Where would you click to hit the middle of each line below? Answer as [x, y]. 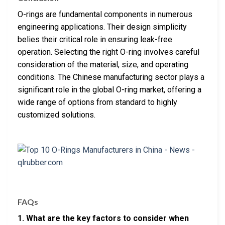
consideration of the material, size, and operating [103, 64]
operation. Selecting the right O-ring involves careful [108, 52]
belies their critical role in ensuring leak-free [95, 39]
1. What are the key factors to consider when [103, 218]
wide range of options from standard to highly [97, 102]
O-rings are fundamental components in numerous [105, 14]
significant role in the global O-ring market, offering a [109, 89]
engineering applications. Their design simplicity [102, 27]
